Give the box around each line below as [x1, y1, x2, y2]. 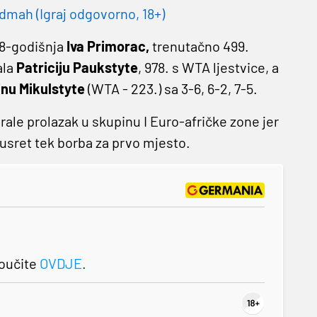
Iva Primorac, [66, 38, 149, 55]
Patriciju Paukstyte [16, 59, 138, 76]
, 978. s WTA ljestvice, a [137, 59, 279, 76]
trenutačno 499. [149, 38, 249, 55]
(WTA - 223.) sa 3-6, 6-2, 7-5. [84, 80, 258, 98]
